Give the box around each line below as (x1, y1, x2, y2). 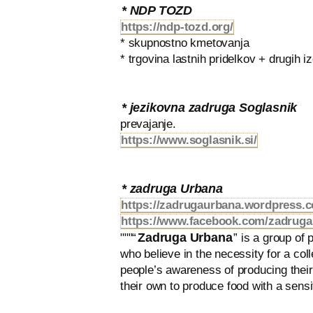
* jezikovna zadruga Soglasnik (122, 100, 298, 115)
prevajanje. (120, 117, 176, 131)
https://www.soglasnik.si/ (121, 133, 257, 147)
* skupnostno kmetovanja (120, 36, 249, 50)
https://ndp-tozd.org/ (121, 20, 233, 34)
